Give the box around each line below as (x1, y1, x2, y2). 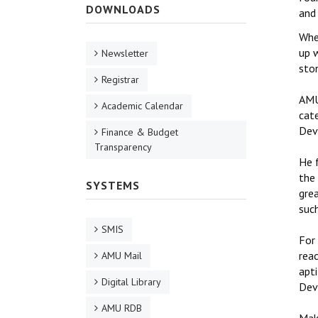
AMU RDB (102, 302, 142, 315)
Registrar (102, 73, 139, 87)
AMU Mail (102, 249, 142, 263)
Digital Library (102, 275, 161, 289)
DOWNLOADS (86, 2, 160, 17)
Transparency (94, 141, 152, 154)
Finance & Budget (102, 126, 178, 139)
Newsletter (102, 47, 148, 60)
